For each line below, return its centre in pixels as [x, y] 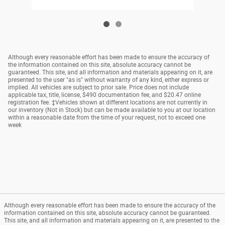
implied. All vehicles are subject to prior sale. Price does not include [98, 88]
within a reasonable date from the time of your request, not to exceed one [107, 118]
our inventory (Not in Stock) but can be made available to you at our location [112, 110]
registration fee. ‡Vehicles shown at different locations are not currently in [108, 103]
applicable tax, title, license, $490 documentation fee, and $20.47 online [104, 95]
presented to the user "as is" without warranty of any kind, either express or [108, 80]
